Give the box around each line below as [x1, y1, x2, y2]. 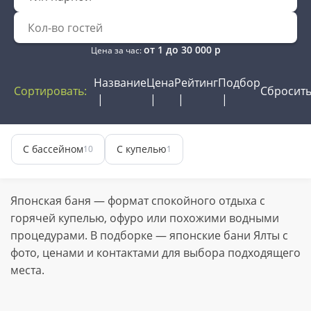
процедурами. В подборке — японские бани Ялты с [10, 228, 288, 243]
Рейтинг [174, 75, 218, 90]
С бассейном [23, 142, 83, 155]
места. [10, 262, 44, 278]
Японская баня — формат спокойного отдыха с [10, 193, 265, 208]
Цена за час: [90, 44, 144, 56]
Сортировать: [14, 83, 87, 99]
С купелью [117, 142, 167, 155]
